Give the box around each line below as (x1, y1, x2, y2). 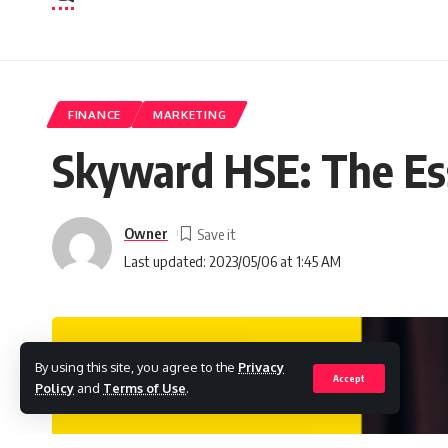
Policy (35, 380, 74, 396)
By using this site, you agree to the (35, 359, 238, 375)
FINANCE (68, 107, 121, 122)
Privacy (238, 359, 284, 375)
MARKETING (152, 107, 227, 122)
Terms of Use (103, 380, 186, 396)
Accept (333, 371, 365, 384)
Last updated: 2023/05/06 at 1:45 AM (124, 251, 341, 270)
